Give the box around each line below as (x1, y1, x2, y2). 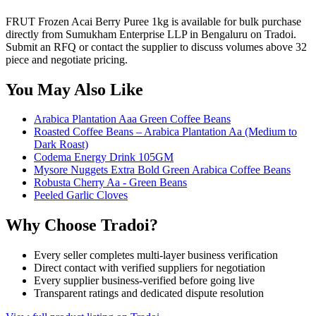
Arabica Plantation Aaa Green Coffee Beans (34, 113, 231, 126)
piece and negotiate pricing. (6, 53, 128, 66)
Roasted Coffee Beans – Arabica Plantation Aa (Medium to (34, 126, 297, 138)
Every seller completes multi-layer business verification (34, 249, 278, 262)
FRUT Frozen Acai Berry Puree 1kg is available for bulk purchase (6, 15, 301, 28)
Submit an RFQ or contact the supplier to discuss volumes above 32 (6, 40, 307, 53)
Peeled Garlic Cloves (34, 189, 128, 202)
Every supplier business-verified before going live (34, 274, 255, 287)
